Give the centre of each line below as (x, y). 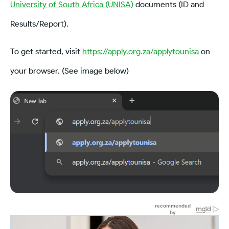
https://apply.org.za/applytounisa (141, 51)
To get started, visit (46, 51)
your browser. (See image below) (70, 71)
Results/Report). (39, 24)
